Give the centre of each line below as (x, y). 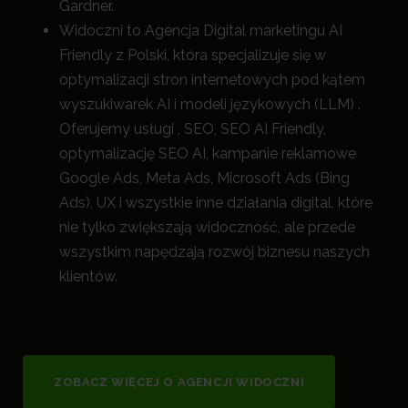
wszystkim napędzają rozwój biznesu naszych (214, 252)
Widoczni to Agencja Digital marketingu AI (201, 31)
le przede (324, 228)
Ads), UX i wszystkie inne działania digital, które (216, 203)
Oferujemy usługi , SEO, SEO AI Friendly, (193, 129)
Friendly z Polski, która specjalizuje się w (193, 56)
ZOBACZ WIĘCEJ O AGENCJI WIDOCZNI (179, 382)
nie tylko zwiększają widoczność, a (176, 228)
